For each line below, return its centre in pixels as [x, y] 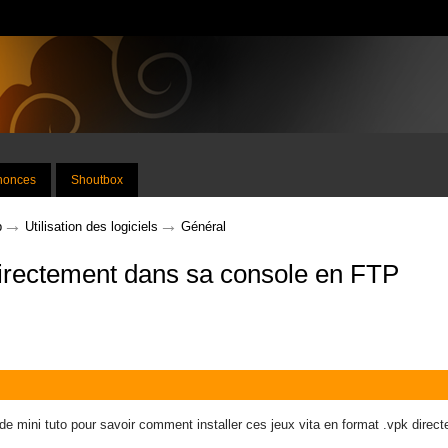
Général [203, 226]
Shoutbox [97, 180]
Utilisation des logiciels [91, 226]
